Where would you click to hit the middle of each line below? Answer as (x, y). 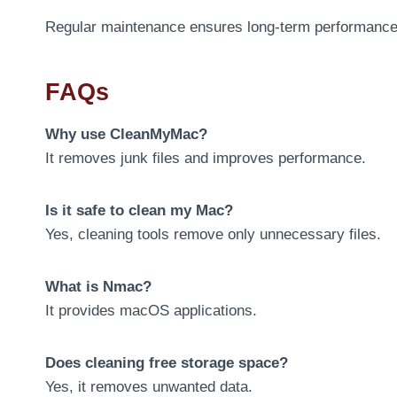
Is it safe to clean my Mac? (139, 210)
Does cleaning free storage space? (167, 362)
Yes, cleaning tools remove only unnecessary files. (213, 234)
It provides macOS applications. (151, 310)
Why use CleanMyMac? (126, 134)
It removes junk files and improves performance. (206, 158)
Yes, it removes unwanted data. (149, 386)
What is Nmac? (98, 286)
